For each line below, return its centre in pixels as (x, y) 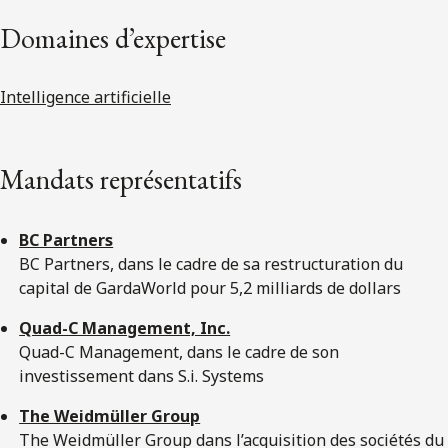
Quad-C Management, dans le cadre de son (179, 351)
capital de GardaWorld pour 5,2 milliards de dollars (210, 287)
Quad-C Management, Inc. (125, 327)
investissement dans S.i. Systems (142, 375)
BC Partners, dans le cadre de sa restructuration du (211, 263)
